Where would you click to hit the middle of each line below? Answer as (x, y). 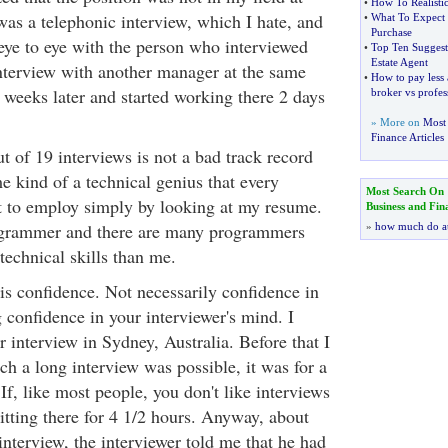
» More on (396, 122)
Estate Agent (399, 62)
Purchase (391, 32)
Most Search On (404, 191)
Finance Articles (407, 137)
